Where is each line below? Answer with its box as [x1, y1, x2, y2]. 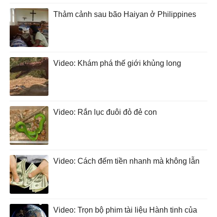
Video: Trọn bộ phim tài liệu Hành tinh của [53, 205, 197, 214]
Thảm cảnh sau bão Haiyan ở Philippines [53, 10, 196, 18]
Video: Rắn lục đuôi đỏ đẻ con [53, 108, 157, 116]
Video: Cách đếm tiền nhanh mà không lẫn [53, 156, 200, 165]
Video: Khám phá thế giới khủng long [53, 59, 181, 67]
